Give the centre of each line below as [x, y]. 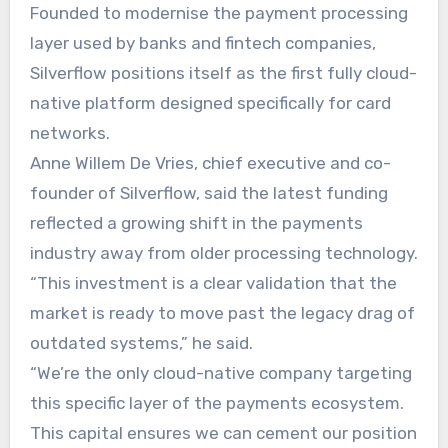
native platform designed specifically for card [210, 102]
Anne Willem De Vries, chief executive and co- [210, 162]
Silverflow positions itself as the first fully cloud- [223, 72]
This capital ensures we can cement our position [223, 432]
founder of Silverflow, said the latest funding [208, 192]
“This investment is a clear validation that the [213, 282]
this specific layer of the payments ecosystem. [216, 402]
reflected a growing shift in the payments [196, 222]
